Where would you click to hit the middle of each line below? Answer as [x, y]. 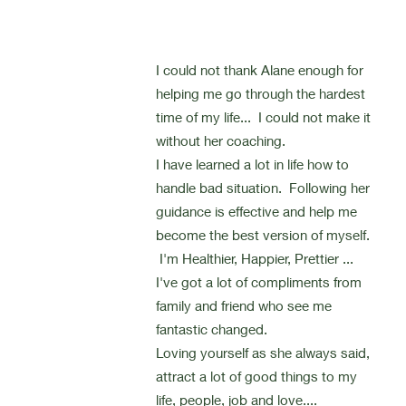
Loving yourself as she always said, [263, 353]
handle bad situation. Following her [263, 188]
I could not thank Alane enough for [260, 70]
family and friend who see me [244, 305]
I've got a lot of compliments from [259, 282]
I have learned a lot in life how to [253, 164]
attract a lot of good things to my [257, 376]
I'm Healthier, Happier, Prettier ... [259, 258]
